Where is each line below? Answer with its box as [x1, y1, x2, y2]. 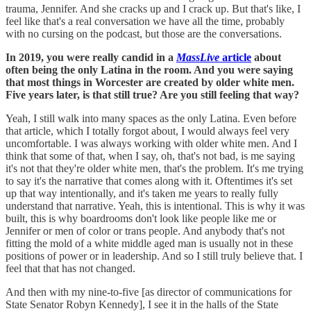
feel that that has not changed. [6, 262, 138, 274]
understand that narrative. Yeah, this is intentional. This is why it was [6, 199, 305, 212]
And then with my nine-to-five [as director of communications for [6, 285, 292, 298]
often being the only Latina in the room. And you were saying [6, 63, 293, 76]
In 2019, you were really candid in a [6, 51, 176, 63]
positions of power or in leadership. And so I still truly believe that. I [6, 249, 303, 262]
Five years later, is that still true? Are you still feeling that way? [6, 88, 302, 101]
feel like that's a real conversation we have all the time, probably [6, 15, 285, 27]
